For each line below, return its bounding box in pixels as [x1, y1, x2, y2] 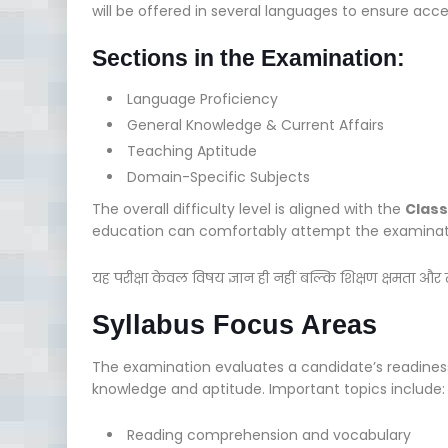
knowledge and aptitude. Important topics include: [92, 378, 445, 399]
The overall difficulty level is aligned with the [92, 198, 405, 219]
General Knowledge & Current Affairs [127, 114, 384, 135]
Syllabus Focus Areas [92, 309, 377, 340]
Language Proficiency [127, 88, 278, 109]
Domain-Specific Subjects [127, 166, 310, 187]
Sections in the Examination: [92, 44, 405, 71]
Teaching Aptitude [127, 140, 257, 161]
